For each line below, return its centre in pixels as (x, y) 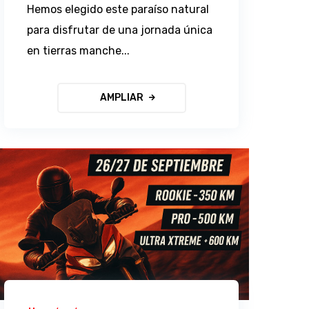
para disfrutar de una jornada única (120, 30)
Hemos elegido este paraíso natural (118, 9)
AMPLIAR (121, 97)
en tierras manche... (79, 50)
